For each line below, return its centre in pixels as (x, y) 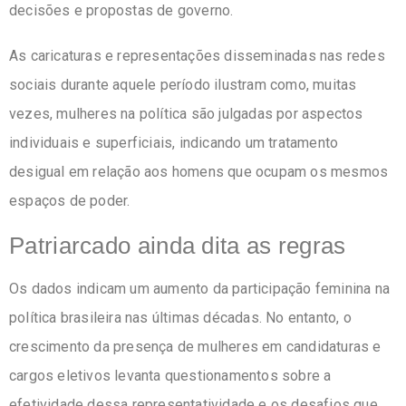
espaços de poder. (70, 200)
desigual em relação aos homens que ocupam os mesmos (199, 171)
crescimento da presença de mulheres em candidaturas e (195, 346)
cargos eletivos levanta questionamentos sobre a (170, 375)
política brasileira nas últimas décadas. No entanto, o (180, 317)
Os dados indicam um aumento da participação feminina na (200, 288)
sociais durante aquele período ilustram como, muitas (183, 84)
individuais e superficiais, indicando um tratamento (174, 142)
